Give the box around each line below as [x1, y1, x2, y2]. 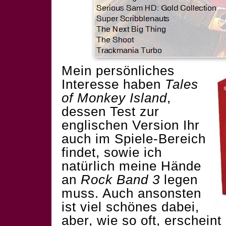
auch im [62, 131, 115, 146]
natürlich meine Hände [62, 158, 201, 174]
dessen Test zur [62, 104, 159, 119]
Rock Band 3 [81, 172, 160, 187]
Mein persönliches [62, 63, 175, 78]
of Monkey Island [62, 90, 167, 105]
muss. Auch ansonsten [62, 186, 201, 201]
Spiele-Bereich [115, 131, 206, 146]
